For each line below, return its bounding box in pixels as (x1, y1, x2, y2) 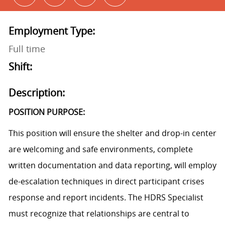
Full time (8, 43, 45, 55)
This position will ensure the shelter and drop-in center (8, 128, 216, 139)
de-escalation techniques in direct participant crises (8, 176, 204, 187)
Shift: (8, 60, 32, 74)
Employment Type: (8, 24, 95, 38)
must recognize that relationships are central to (8, 208, 189, 219)
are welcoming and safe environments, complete (8, 144, 193, 155)
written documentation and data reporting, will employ (8, 160, 216, 171)
